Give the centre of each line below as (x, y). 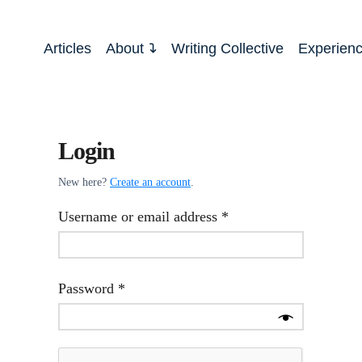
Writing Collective (228, 48)
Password (88, 288)
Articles (68, 48)
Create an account (150, 182)
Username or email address (140, 216)
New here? (84, 182)
